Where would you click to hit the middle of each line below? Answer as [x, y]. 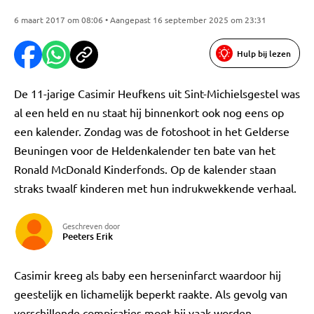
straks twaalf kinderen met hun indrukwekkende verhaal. [155, 188]
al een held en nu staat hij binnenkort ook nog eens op [149, 112]
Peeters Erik [88, 236]
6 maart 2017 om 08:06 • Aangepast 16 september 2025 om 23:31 [140, 20]
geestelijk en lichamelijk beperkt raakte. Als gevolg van [151, 294]
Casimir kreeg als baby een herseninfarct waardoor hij [148, 275]
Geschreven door [91, 226]
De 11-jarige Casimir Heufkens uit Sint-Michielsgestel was [157, 93]
